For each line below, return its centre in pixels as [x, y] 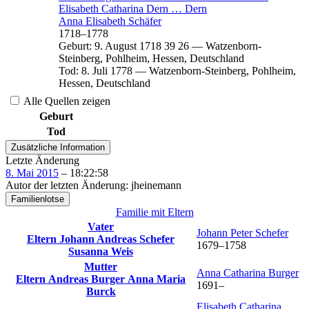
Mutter [101, 266]
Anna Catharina [232, 272]
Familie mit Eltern [154, 212]
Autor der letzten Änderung [66, 185]
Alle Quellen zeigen [66, 101]
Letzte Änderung [42, 160]
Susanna [90, 251]
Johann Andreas [99, 239]
